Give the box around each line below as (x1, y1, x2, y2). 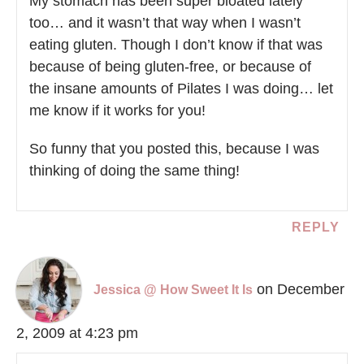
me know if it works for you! (29, 102, 206, 119)
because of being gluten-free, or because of (29, 58, 311, 76)
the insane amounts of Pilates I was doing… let (29, 80, 333, 97)
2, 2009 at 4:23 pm (16, 325, 138, 342)
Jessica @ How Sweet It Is (93, 283, 253, 297)
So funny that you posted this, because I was (29, 141, 319, 158)
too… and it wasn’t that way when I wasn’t (29, 15, 301, 32)
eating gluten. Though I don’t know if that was (29, 37, 323, 54)
